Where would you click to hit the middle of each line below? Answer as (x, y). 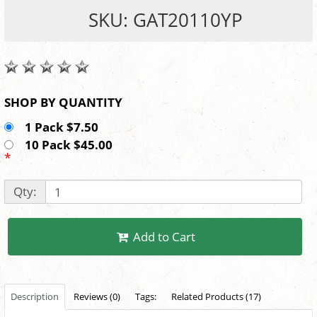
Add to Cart (165, 237)
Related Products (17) (216, 297)
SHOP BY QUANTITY (91, 103)
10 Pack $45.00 (71, 145)
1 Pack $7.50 (64, 127)
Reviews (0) (97, 297)
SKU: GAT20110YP (166, 20)
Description (35, 297)
